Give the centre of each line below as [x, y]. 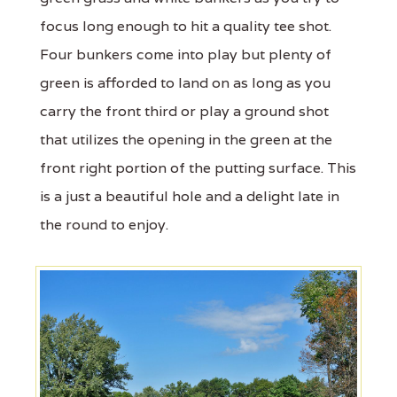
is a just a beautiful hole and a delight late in [190, 196]
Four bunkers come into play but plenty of [186, 54]
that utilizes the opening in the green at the [186, 139]
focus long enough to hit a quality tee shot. [186, 26]
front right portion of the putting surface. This [198, 167]
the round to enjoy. [104, 224]
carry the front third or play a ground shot [184, 111]
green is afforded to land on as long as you [185, 82]
